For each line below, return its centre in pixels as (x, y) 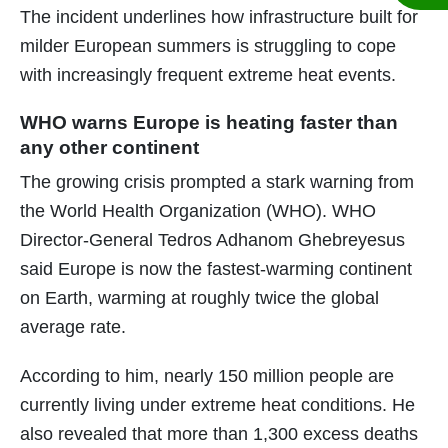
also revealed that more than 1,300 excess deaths (219, 434)
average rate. (73, 327)
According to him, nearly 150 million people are (207, 376)
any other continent (109, 148)
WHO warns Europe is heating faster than (209, 123)
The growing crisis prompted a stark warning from (217, 182)
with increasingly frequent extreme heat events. (208, 75)
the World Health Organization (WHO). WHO (198, 211)
